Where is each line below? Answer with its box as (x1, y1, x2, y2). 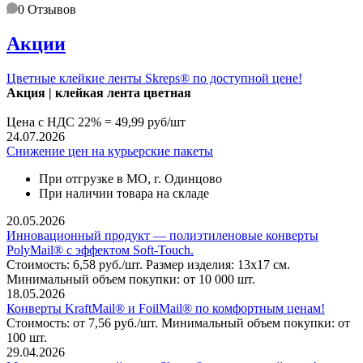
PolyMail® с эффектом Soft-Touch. (6, 243, 194, 258)
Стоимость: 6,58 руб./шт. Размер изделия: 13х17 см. (6, 258, 290, 272)
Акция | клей (6, 86, 83, 100)
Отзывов (28, 2, 76, 17)
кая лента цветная (83, 86, 191, 100)
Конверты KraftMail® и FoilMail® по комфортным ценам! (6, 301, 325, 316)
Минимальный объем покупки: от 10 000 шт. (6, 272, 255, 287)
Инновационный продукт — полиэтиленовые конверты (6, 228, 318, 243)
